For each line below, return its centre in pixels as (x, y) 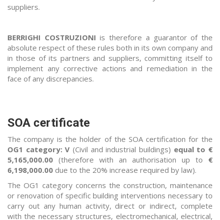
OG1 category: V (39, 150)
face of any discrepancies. (51, 79)
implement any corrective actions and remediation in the (110, 69)
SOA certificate (49, 123)
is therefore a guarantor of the (154, 38)
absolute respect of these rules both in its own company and (110, 48)
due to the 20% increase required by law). (125, 170)
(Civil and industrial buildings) (122, 150)
